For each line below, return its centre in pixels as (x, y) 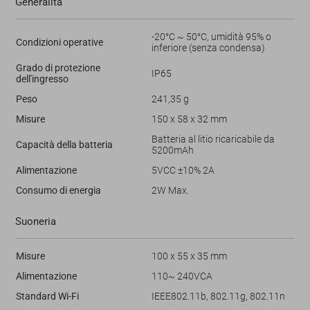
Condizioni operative (59, 42)
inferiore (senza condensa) (208, 47)
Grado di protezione (58, 67)
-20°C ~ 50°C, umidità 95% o (211, 36)
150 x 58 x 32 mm (189, 119)
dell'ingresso (42, 79)
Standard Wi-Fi (47, 296)
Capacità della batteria (64, 144)
